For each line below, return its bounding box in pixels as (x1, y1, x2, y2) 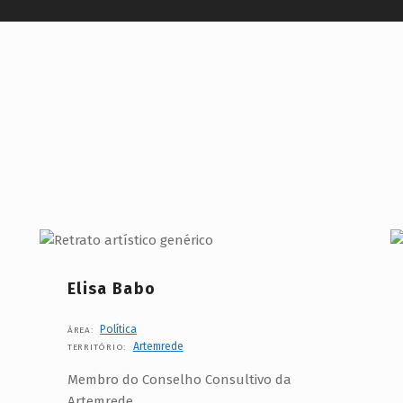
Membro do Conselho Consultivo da (67, 371, 291, 388)
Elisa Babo (67, 278, 157, 299)
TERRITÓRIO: (67, 341, 130, 353)
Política (100, 322, 138, 336)
